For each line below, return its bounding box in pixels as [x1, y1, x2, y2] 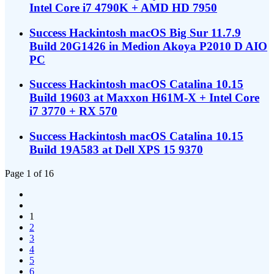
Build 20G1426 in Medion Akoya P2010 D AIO [29, 39, 267, 53]
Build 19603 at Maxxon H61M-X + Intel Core [29, 91, 259, 105]
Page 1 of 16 [5, 168, 54, 179]
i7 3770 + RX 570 [29, 105, 117, 118]
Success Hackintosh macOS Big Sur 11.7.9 [29, 26, 241, 39]
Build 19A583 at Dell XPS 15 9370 [29, 143, 203, 157]
